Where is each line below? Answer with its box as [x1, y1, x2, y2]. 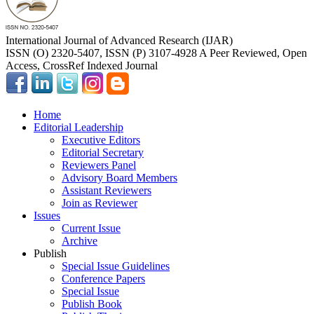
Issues [34, 210, 60, 222]
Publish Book [62, 298, 122, 310]
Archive [62, 235, 97, 247]
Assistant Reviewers [62, 184, 151, 197]
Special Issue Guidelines [62, 260, 170, 273]
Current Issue [62, 222, 121, 235]
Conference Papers [62, 273, 145, 285]
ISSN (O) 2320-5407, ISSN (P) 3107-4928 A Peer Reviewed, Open [6, 47, 307, 60]
